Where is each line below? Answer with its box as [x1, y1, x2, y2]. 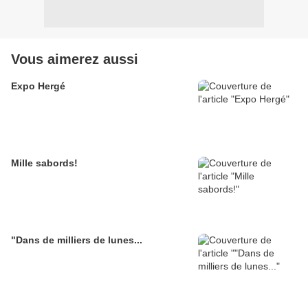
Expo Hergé [11, 80, 65, 92]
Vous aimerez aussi [11, 52, 138, 67]
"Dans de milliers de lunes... [11, 234, 142, 246]
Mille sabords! [11, 157, 78, 169]
